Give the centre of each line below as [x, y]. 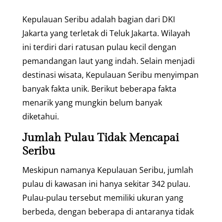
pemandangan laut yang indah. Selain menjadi [108, 61]
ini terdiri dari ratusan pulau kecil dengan [99, 47]
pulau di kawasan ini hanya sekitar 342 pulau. [106, 184]
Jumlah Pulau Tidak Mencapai [100, 138]
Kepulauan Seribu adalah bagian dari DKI [98, 19]
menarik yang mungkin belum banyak [92, 102]
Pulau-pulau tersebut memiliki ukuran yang [103, 197]
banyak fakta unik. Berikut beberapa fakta [99, 88]
